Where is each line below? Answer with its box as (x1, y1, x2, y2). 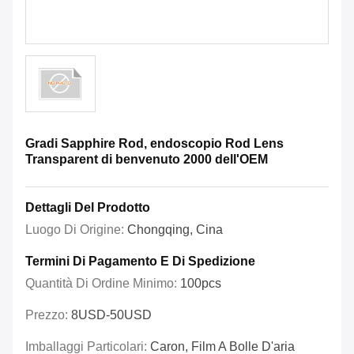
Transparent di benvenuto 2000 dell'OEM (25, 153, 268, 167)
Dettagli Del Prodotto (25, 201, 150, 215)
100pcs (180, 277, 221, 291)
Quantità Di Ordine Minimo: (25, 277, 180, 291)
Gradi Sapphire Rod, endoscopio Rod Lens (25, 137, 284, 151)
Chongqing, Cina (127, 223, 223, 237)
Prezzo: (25, 308, 71, 322)
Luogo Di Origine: (25, 223, 127, 237)
